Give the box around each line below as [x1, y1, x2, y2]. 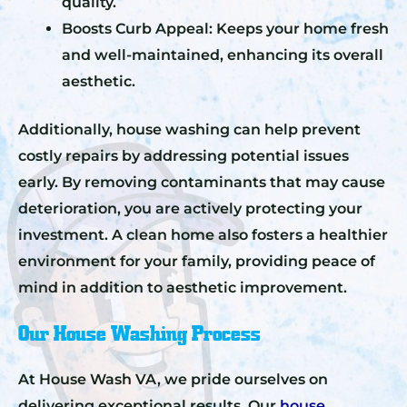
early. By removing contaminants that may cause [18, 173, 385, 191]
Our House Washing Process [18, 319, 261, 347]
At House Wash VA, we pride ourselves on [18, 370, 328, 388]
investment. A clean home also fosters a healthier [18, 225, 388, 243]
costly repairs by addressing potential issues [18, 146, 349, 164]
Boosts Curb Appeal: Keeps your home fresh [62, 19, 389, 37]
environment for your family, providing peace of [18, 252, 375, 270]
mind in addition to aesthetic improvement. [18, 278, 347, 296]
